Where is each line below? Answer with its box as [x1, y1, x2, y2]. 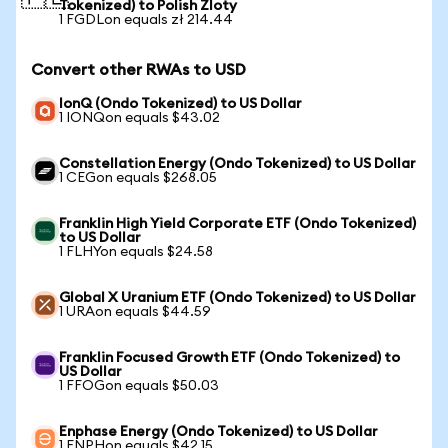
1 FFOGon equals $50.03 [59, 379, 219, 393]
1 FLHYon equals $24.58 [59, 245, 213, 259]
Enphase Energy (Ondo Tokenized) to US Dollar [59, 425, 378, 439]
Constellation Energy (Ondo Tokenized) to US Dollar [59, 157, 416, 171]
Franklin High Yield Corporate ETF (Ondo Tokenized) [59, 217, 416, 231]
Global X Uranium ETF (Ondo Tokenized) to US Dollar [59, 291, 416, 305]
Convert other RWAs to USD [31, 62, 246, 78]
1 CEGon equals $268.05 [59, 171, 217, 185]
